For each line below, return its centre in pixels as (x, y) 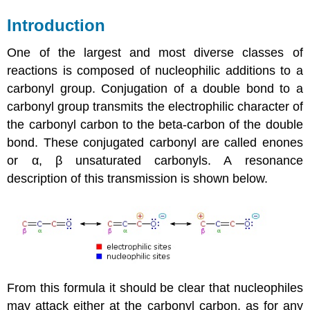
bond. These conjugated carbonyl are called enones (155, 143)
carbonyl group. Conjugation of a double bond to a (155, 89)
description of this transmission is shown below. (138, 179)
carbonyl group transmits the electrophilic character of (155, 107)
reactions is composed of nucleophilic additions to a (155, 71)
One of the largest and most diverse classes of (155, 53)
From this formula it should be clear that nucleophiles (155, 288)
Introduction (56, 25)
